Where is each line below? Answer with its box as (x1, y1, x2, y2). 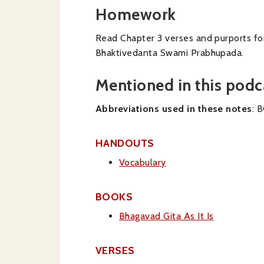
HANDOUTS (95, 137, 154, 149)
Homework (95, 5, 176, 24)
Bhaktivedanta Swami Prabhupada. (95, 47, 244, 58)
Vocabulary (119, 157, 166, 168)
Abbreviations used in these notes (95, 103, 252, 114)
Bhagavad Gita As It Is (119, 210, 214, 222)
